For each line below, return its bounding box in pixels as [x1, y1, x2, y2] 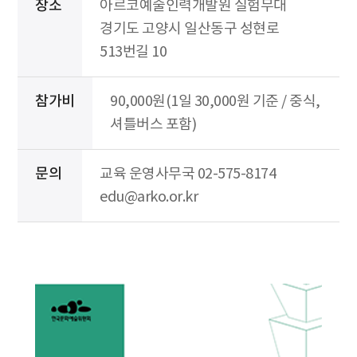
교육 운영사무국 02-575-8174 [100, 165, 276, 182]
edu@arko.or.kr [100, 188, 198, 206]
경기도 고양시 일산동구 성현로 [100, 20, 279, 37]
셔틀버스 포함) [110, 116, 196, 133]
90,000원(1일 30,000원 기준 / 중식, [110, 92, 320, 110]
